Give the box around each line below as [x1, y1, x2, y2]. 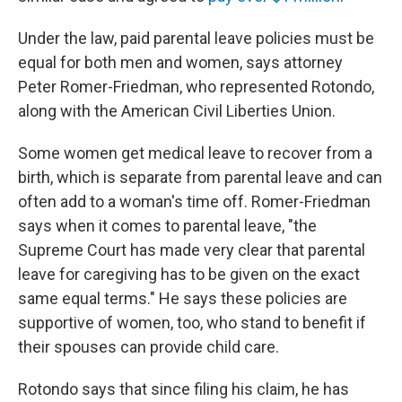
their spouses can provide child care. [18, 337, 279, 357]
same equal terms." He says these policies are [18, 289, 347, 309]
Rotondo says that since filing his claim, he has [18, 380, 349, 399]
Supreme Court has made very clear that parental [18, 240, 365, 260]
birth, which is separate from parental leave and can [18, 168, 382, 188]
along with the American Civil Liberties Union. [18, 101, 336, 121]
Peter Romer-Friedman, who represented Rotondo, [18, 77, 374, 97]
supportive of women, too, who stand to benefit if [18, 313, 366, 333]
